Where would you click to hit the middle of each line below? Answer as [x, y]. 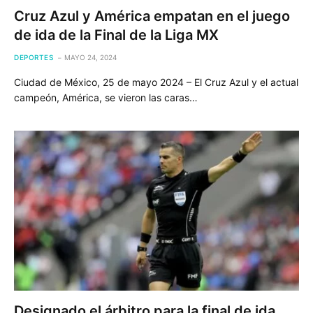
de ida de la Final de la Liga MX [116, 35]
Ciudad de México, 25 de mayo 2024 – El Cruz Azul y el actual [156, 82]
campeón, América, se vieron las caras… [106, 97]
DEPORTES [34, 57]
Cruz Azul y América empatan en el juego [152, 16]
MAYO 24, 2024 [90, 57]
